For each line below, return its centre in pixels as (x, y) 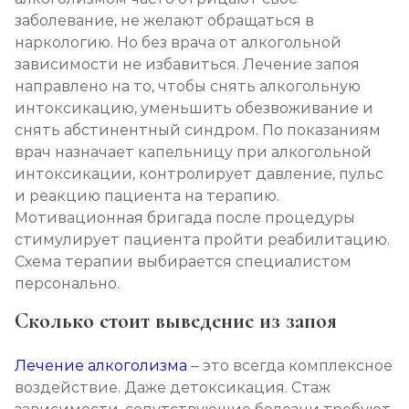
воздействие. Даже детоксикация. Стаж (173, 388)
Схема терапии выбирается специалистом (183, 262)
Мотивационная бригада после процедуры (185, 218)
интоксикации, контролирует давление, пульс (199, 174)
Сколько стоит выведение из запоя (176, 321)
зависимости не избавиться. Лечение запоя (187, 65)
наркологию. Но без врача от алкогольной (178, 43)
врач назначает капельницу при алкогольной (193, 152)
